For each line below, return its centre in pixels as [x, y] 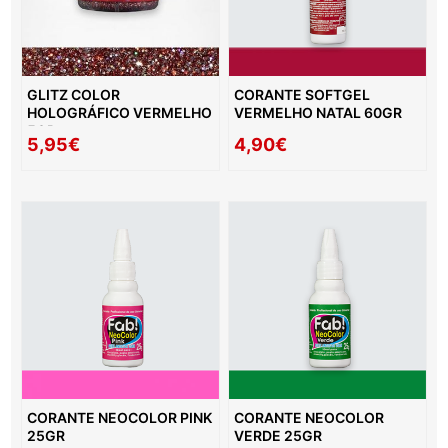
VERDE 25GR [278, 435]
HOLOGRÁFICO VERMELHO [120, 112]
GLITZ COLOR [74, 94]
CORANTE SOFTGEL [302, 94]
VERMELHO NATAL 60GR [318, 112]
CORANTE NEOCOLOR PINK [120, 417]
